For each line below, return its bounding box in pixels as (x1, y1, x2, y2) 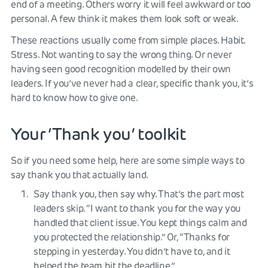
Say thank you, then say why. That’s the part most (33, 188, 244, 200)
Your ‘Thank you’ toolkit (11, 123, 186, 144)
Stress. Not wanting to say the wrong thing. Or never (11, 48, 232, 60)
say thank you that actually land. (11, 169, 148, 181)
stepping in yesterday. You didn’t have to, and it (33, 245, 230, 257)
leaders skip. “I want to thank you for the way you (33, 202, 241, 214)
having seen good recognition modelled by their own (11, 63, 232, 75)
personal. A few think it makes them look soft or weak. (11, 13, 239, 25)
